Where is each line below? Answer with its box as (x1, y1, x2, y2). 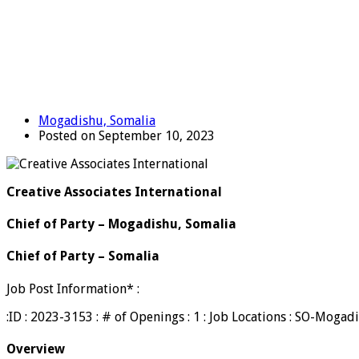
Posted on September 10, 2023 (38, 127, 215, 143)
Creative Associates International (6, 184, 222, 200)
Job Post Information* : (6, 280, 139, 296)
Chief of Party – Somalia (6, 248, 159, 264)
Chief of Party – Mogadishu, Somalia (6, 216, 236, 232)
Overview (6, 341, 65, 357)
